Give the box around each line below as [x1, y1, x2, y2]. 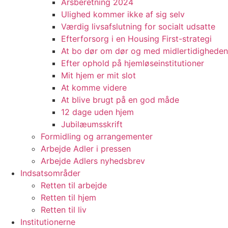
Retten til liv [41, 205, 87, 215]
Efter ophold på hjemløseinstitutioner [61, 58, 204, 68]
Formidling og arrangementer [41, 131, 153, 141]
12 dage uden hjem [61, 107, 134, 117]
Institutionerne [20, 217, 75, 227]
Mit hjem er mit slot [61, 70, 136, 80]
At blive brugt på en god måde [61, 95, 179, 105]
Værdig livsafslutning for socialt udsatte [61, 21, 215, 32]
